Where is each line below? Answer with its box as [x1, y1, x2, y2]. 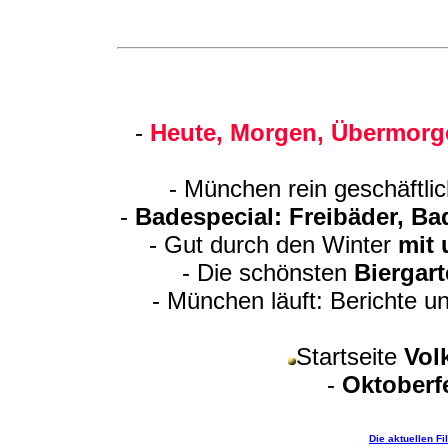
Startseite [296, 343, 404, 370]
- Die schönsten [181, 259, 354, 286]
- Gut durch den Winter [148, 231, 398, 258]
